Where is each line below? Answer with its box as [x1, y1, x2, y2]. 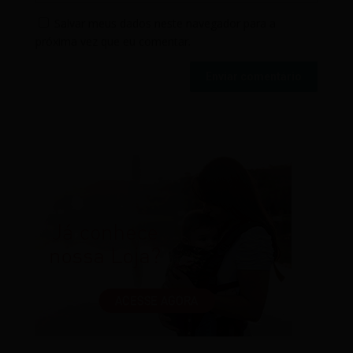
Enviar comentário [206, 70, 303, 84]
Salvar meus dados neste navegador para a [54, 16, 276, 32]
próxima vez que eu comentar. [35, 34, 191, 50]
